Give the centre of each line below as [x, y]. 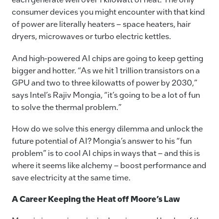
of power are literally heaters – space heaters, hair [101, 24]
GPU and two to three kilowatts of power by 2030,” [105, 82]
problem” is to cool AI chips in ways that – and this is [106, 153]
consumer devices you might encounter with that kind [108, 12]
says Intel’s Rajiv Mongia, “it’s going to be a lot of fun [106, 94]
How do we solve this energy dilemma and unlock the [107, 128]
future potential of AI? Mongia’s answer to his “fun [102, 140]
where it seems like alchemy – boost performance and [109, 165]
